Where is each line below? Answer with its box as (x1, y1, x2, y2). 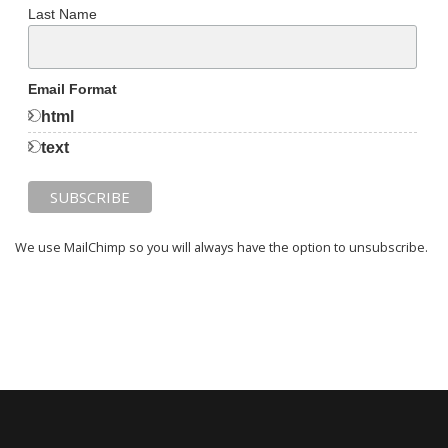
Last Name (27, 6, 97, 23)
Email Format (27, 81, 117, 98)
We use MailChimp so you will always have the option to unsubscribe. (15, 237, 428, 256)
